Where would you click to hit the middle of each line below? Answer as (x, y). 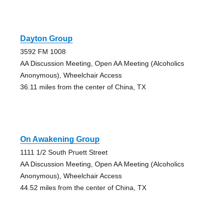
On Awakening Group (60, 139)
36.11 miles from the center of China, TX (83, 87)
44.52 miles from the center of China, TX (83, 187)
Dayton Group (46, 38)
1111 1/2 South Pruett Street (64, 152)
